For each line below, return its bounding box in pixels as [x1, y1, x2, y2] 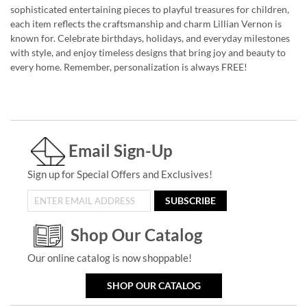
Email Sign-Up [68, 140, 173, 160]
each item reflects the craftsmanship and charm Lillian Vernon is [10, 17, 282, 29]
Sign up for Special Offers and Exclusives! [27, 167, 212, 180]
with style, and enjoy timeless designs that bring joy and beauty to [10, 46, 286, 58]
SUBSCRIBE [164, 194, 216, 206]
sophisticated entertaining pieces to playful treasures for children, [10, 3, 289, 15]
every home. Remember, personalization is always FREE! [10, 60, 247, 73]
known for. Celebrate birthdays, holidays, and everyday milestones [10, 32, 290, 44]
